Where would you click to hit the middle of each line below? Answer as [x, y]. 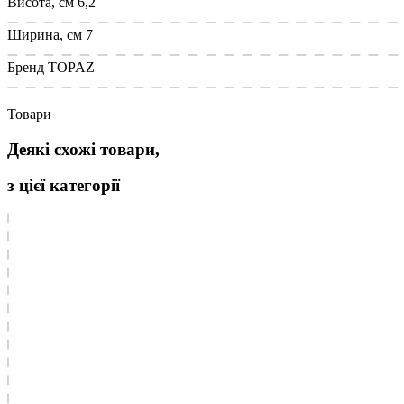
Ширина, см [45, 34]
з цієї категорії [64, 186]
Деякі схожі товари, [83, 149]
